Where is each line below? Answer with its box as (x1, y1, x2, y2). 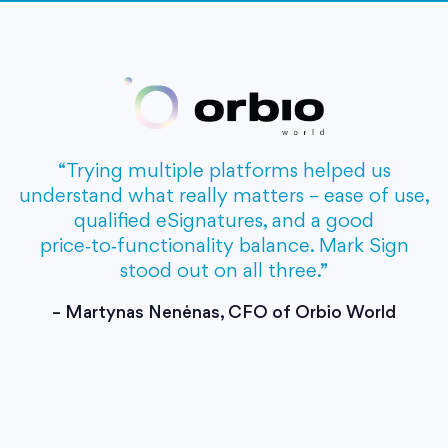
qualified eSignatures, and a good (74, 208, 374, 233)
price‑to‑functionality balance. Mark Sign (39, 233, 409, 258)
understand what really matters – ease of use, (18, 183, 430, 208)
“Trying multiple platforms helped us (57, 158, 391, 183)
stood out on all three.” (120, 258, 328, 283)
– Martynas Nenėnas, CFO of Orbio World (52, 301, 396, 323)
